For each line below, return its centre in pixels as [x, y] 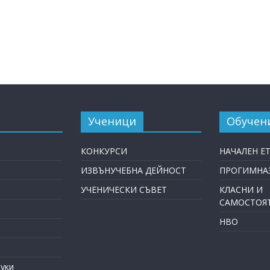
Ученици [112, 121]
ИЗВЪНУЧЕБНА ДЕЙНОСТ [133, 170]
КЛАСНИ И [241, 189]
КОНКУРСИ [104, 151]
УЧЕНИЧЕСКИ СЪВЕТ [124, 189]
